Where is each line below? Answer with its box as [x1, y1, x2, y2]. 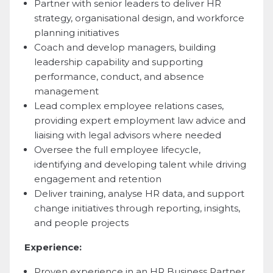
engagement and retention [34, 172, 161, 185]
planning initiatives [34, 26, 119, 38]
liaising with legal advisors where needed [34, 129, 221, 141]
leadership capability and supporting [34, 55, 203, 68]
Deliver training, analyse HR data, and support [34, 187, 244, 199]
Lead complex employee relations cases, [34, 99, 224, 112]
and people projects [34, 216, 129, 229]
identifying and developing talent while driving [34, 158, 246, 170]
